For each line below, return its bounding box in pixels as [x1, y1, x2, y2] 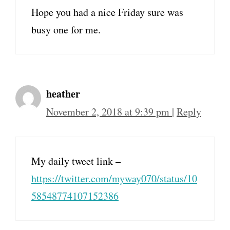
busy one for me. [31, 23, 101, 37]
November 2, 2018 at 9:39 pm [46, 105, 172, 119]
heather [46, 86, 80, 102]
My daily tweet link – [31, 154, 121, 168]
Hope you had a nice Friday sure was [31, 5, 183, 20]
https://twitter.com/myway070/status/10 [31, 171, 197, 186]
